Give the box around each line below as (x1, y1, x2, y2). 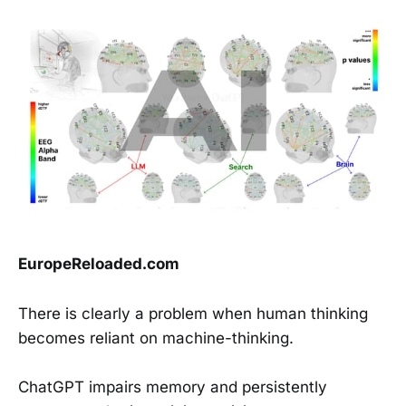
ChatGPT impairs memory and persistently (18, 377, 327, 396)
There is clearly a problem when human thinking (18, 304, 368, 323)
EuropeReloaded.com (18, 255, 179, 274)
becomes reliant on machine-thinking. (18, 328, 294, 347)
